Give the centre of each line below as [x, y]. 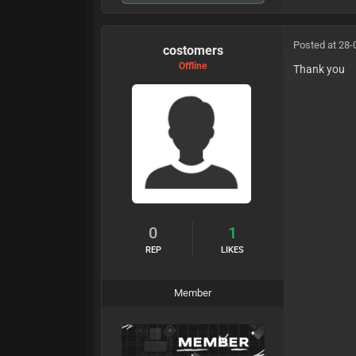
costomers [193, 51]
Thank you [319, 70]
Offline [193, 66]
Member [193, 293]
